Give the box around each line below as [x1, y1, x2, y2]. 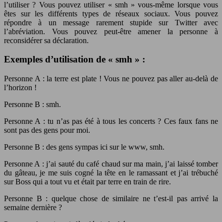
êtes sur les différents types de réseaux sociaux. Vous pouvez [4, 9, 218, 18]
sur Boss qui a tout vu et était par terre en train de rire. [4, 177, 171, 186]
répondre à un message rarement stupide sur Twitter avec [4, 18, 218, 27]
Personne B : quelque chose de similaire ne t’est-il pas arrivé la [4, 194, 218, 203]
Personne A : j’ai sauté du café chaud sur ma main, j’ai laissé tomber [4, 159, 218, 168]
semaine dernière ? [4, 203, 62, 212]
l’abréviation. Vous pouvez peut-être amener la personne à [4, 27, 218, 36]
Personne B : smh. [4, 100, 61, 109]
